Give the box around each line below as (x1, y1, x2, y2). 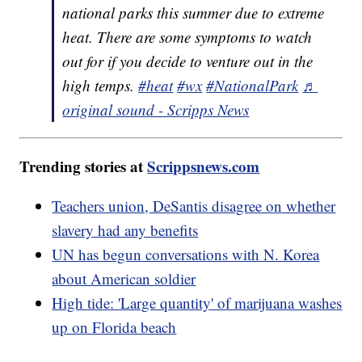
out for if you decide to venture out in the (62, 51, 314, 72)
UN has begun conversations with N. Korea (52, 244, 320, 265)
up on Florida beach (52, 317, 177, 338)
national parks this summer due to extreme (62, 2, 325, 23)
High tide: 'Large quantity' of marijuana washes (52, 293, 343, 314)
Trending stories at (19, 155, 148, 178)
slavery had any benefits (52, 220, 199, 241)
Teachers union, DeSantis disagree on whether (52, 196, 336, 217)
